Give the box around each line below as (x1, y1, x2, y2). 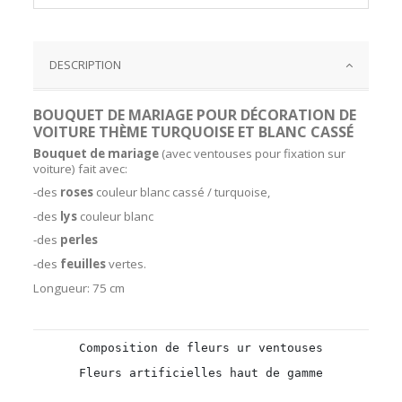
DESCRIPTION (49, 56, 122, 73)
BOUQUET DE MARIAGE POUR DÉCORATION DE (33, 104, 357, 125)
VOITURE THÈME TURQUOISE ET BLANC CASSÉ (33, 121, 354, 142)
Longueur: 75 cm (33, 279, 126, 296)
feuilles (60, 255, 107, 272)
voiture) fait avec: (33, 160, 128, 177)
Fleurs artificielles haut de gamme (79, 366, 323, 380)
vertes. (106, 255, 147, 272)
